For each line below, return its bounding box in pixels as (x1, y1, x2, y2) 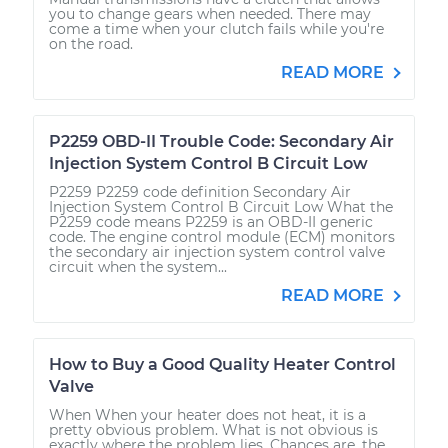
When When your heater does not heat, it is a (49, 405, 366, 424)
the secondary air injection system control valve (49, 242, 385, 261)
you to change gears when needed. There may (49, 4, 371, 23)
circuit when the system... (49, 257, 227, 276)
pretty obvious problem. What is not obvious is (49, 420, 378, 439)
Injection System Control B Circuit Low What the (49, 197, 393, 216)
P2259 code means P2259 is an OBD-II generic (49, 212, 373, 231)
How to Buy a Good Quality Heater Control (49, 354, 396, 374)
